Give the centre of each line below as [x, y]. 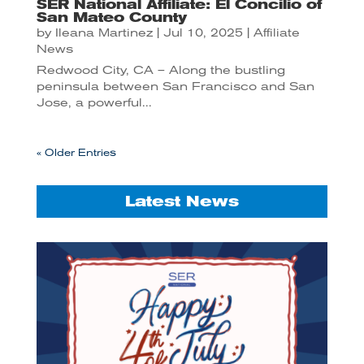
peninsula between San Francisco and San [175, 86]
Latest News [182, 201]
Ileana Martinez [104, 32]
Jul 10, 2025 [203, 32]
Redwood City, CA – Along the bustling [160, 69]
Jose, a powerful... [94, 102]
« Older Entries [76, 152]
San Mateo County [111, 17]
